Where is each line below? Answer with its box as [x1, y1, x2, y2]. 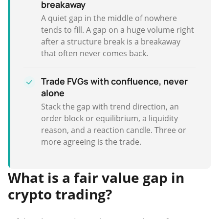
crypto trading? [8, 184, 112, 203]
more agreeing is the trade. [41, 136, 141, 147]
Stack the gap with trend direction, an [41, 101, 179, 112]
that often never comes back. [41, 47, 148, 59]
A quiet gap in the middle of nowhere [41, 12, 177, 23]
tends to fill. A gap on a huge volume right [41, 24, 194, 35]
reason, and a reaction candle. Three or [41, 124, 186, 135]
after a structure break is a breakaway [41, 36, 180, 47]
